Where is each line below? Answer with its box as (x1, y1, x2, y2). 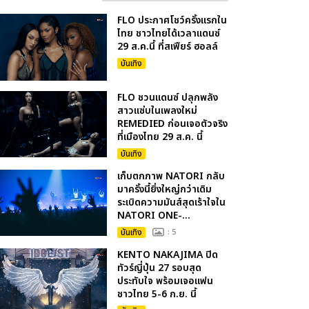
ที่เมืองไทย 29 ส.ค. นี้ (117, 129, 203, 144)
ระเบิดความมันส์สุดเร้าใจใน (117, 195, 226, 210)
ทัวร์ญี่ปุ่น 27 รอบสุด (117, 260, 202, 275)
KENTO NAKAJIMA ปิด (117, 247, 219, 262)
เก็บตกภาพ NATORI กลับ (117, 168, 226, 183)
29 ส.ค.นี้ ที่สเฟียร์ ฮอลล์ (117, 39, 219, 54)
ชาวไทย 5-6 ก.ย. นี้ (117, 286, 197, 301)
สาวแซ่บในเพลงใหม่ (117, 103, 198, 118)
